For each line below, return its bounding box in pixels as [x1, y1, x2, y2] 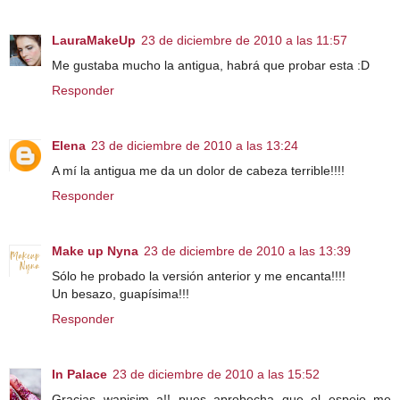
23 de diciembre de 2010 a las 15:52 [112, 367, 320, 382]
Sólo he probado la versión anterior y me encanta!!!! [52, 269, 346, 284]
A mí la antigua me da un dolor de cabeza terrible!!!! [52, 163, 345, 179]
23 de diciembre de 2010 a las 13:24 [91, 138, 298, 154]
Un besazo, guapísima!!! [52, 287, 189, 302]
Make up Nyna [52, 244, 138, 259]
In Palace [52, 367, 107, 382]
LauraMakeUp [52, 33, 136, 48]
